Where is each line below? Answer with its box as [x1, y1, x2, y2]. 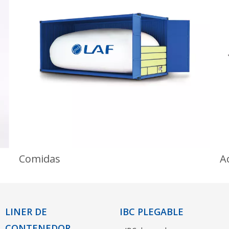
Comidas [19, 152, 60, 166]
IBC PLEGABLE [120, 205, 184, 218]
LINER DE [5, 205, 47, 218]
